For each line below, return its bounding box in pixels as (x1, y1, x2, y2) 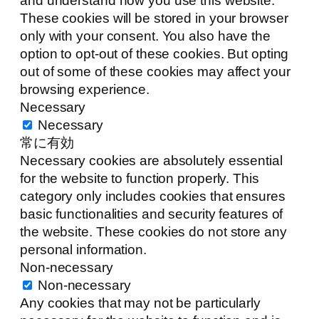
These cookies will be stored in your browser (20, 10, 288, 26)
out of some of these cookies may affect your (20, 63, 291, 79)
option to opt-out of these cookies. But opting (20, 46, 289, 61)
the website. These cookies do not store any (20, 224, 287, 239)
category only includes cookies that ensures (20, 188, 286, 204)
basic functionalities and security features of (20, 206, 283, 221)
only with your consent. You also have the (20, 28, 271, 43)
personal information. (20, 241, 147, 257)
